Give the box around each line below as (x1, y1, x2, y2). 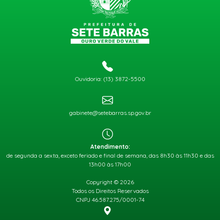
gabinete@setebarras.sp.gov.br (69, 109, 151, 117)
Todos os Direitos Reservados (71, 187, 149, 195)
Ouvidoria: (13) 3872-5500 (75, 75, 145, 83)
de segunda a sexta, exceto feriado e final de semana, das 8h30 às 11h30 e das (6, 152, 214, 160)
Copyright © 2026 (86, 178, 134, 186)
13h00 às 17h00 (89, 161, 131, 168)
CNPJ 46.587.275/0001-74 (76, 196, 144, 204)
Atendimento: (90, 143, 130, 151)
